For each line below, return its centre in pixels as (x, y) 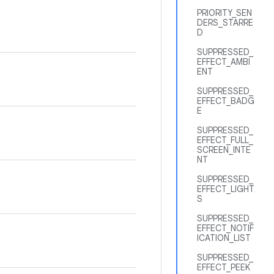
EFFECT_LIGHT (226, 189)
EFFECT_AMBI (224, 62)
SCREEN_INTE (224, 150)
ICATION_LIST (224, 238)
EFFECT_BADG (226, 101)
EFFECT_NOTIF (225, 228)
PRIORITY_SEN (224, 13)
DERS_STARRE (225, 23)
